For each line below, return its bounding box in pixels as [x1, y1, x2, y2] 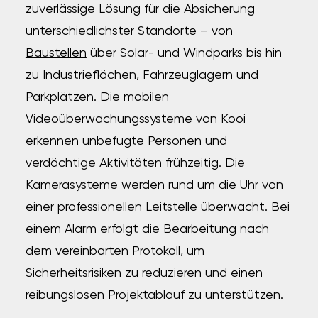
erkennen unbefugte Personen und [25, 135, 227, 148]
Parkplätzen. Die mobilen [25, 91, 169, 104]
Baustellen [25, 47, 87, 60]
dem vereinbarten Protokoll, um [25, 245, 204, 258]
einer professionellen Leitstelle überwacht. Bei [25, 201, 290, 214]
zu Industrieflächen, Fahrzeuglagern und [25, 69, 258, 82]
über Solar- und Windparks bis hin [86, 47, 282, 60]
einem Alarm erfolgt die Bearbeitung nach [25, 223, 269, 236]
